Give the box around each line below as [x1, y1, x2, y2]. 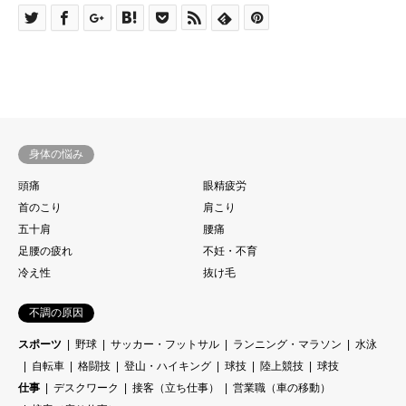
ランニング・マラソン [233, 337, 342, 351]
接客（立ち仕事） [132, 381, 219, 394]
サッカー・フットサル [111, 337, 219, 351]
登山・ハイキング [124, 359, 211, 372]
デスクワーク [53, 381, 119, 394]
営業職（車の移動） [233, 381, 331, 394]
